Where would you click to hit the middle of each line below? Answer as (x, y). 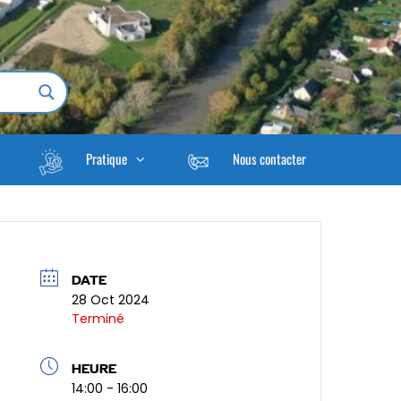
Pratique (106, 158)
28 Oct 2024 (111, 300)
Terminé (98, 319)
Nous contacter (269, 158)
